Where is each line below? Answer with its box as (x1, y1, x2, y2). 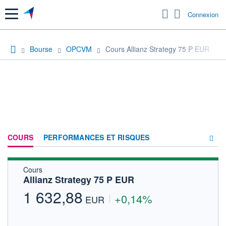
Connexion (188, 10, 218, 20)
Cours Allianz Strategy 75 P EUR (105, 43, 209, 54)
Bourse (30, 43, 52, 54)
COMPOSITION (115, 166, 167, 177)
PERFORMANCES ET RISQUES (43, 132, 150, 142)
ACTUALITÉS (115, 184, 161, 195)
